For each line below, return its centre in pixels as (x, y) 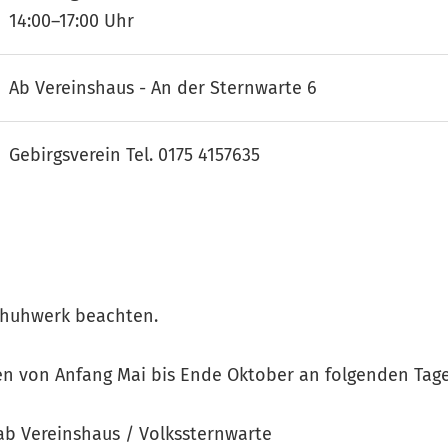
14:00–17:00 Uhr (71, 21)
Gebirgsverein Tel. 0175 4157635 (134, 155)
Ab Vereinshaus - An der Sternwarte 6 (163, 88)
